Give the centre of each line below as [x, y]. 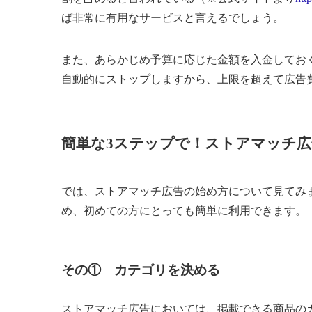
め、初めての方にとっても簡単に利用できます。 [184, 211]
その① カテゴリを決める [141, 270]
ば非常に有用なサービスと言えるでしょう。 [173, 18]
